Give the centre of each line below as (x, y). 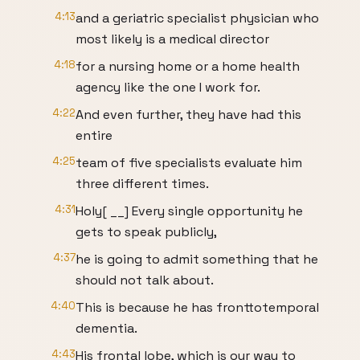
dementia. (106, 328)
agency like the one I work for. (168, 87)
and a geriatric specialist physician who (197, 18)
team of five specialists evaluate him (189, 163)
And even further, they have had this (188, 115)
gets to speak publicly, (146, 232)
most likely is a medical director (172, 39)
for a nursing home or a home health (188, 66)
